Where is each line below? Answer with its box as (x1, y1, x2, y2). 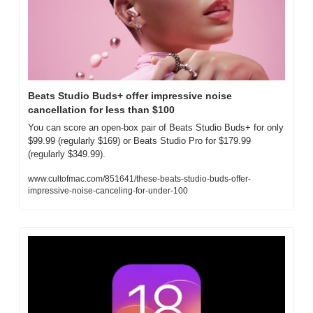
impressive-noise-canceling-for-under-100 (28, 185, 188, 196)
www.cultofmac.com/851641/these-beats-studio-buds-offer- (28, 173, 251, 184)
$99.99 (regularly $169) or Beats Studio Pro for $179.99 (28, 135, 251, 146)
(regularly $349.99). (28, 148, 105, 159)
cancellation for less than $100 (28, 103, 175, 115)
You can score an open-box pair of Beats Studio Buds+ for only (28, 122, 284, 133)
